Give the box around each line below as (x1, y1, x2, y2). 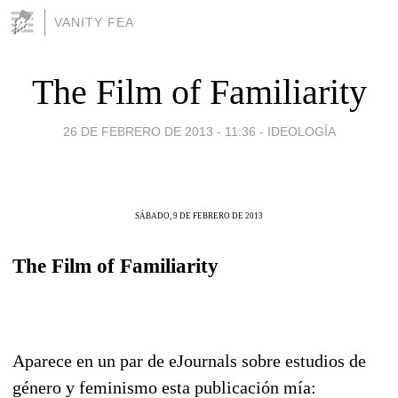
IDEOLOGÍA (267, 123, 336, 139)
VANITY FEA (54, 15, 134, 29)
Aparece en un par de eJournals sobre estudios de (12, 350, 366, 370)
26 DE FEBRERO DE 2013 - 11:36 (62, 123, 256, 139)
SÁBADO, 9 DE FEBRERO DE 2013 (135, 211, 263, 220)
